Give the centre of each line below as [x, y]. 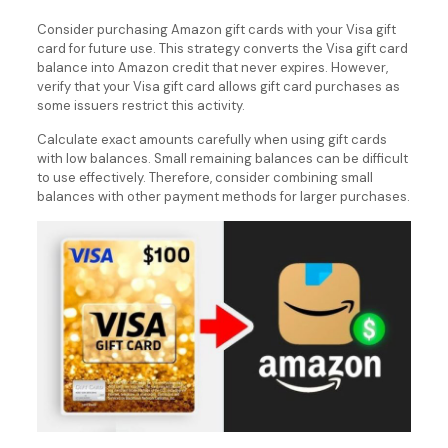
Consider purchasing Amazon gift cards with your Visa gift [216, 30]
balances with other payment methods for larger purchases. [223, 197]
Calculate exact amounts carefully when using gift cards [211, 140]
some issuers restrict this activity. [140, 106]
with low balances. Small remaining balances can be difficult [222, 159]
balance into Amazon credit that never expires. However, [212, 68]
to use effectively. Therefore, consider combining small [204, 178]
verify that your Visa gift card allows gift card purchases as [218, 87]
